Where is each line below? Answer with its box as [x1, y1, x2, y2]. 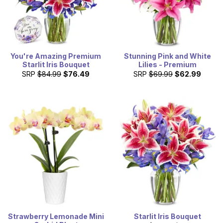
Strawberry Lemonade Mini [7, 212, 104, 221]
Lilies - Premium [138, 60, 197, 69]
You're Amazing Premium [10, 51, 101, 60]
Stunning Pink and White [123, 51, 211, 60]
